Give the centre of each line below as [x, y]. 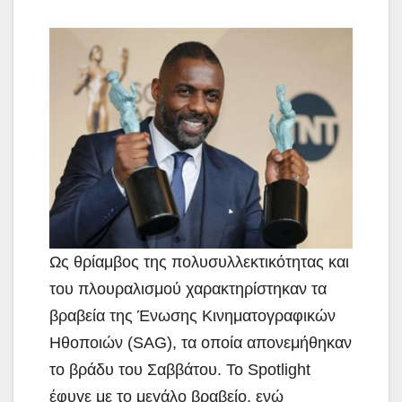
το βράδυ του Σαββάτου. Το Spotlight [180, 369]
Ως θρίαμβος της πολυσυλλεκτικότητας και [199, 262]
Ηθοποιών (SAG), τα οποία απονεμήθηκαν [201, 342]
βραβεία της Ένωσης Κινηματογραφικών [192, 315]
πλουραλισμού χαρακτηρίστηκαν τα [202, 288]
